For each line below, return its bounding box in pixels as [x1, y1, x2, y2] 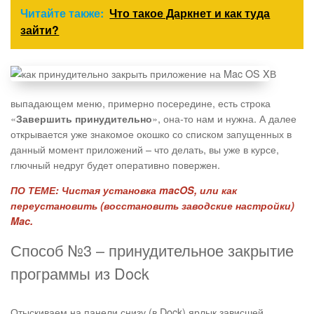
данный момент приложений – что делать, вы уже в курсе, [11, 142, 279, 157]
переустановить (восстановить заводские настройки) [11, 198, 294, 213]
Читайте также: [20, 5, 104, 22]
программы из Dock [11, 262, 149, 285]
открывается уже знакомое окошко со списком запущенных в [11, 126, 292, 142]
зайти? [20, 22, 60, 39]
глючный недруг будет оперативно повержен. [11, 157, 220, 172]
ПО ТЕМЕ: [11, 183, 59, 198]
